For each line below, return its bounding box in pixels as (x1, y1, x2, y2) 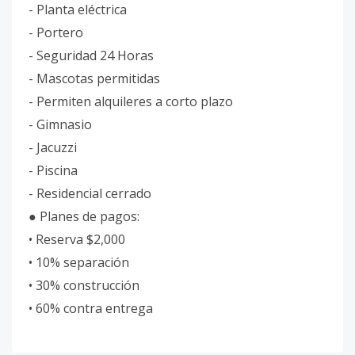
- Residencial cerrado (29, 185, 151, 202)
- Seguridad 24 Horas (29, 47, 154, 64)
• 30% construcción (29, 277, 139, 294)
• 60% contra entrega (29, 300, 153, 317)
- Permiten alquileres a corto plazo (29, 93, 233, 110)
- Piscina (29, 162, 78, 179)
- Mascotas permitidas (29, 70, 160, 87)
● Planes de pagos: (29, 208, 139, 225)
